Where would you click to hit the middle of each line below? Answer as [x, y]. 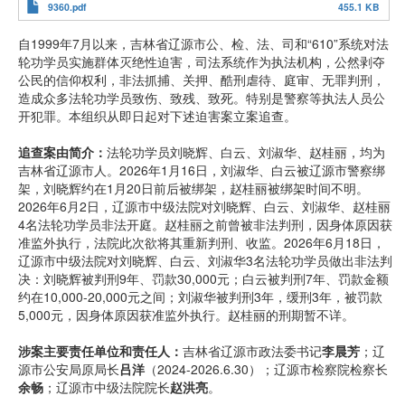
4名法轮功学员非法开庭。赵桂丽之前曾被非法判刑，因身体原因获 [205, 224]
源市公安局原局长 [69, 369]
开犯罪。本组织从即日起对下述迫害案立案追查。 [157, 116]
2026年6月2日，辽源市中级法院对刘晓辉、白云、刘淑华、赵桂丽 [204, 206]
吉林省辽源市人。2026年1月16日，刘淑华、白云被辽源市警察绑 [202, 170]
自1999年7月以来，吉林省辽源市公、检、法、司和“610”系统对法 [203, 43]
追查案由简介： [62, 152]
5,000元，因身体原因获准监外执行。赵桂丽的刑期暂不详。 [186, 315]
